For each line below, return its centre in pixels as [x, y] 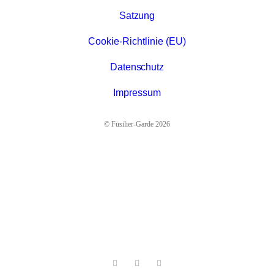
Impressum [137, 93]
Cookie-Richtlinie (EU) [137, 41]
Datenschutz [137, 67]
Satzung [137, 16]
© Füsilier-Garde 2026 [137, 124]
